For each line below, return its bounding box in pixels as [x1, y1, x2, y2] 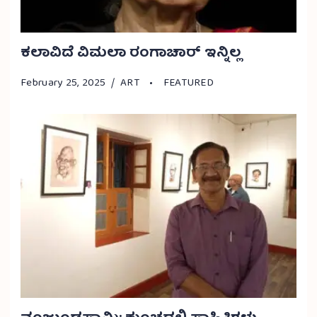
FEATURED [163, 74, 214, 93]
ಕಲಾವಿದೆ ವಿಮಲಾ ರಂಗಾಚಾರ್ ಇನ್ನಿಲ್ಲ [21, 40, 241, 66]
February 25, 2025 [21, 74, 106, 93]
